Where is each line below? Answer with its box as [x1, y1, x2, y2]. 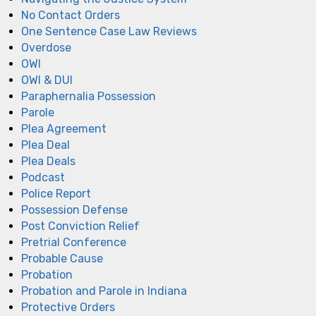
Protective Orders [21, 300, 115, 314]
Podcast [21, 170, 65, 184]
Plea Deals [21, 154, 75, 168]
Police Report [21, 186, 91, 200]
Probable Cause [21, 251, 103, 265]
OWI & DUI [21, 73, 73, 87]
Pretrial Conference [21, 235, 126, 249]
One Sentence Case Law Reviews [21, 24, 197, 38]
